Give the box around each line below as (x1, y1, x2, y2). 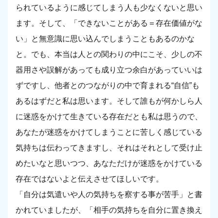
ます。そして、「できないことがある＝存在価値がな (16, 19, 202, 28)
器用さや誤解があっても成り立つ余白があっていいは (16, 66, 202, 74)
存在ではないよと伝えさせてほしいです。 (16, 175, 163, 183)
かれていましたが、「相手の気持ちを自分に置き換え (16, 206, 202, 215)
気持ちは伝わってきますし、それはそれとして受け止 (16, 144, 202, 152)
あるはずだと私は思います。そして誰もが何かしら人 (16, 97, 202, 106)
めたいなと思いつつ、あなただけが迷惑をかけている (16, 159, 202, 168)
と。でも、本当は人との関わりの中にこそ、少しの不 (16, 50, 202, 59)
